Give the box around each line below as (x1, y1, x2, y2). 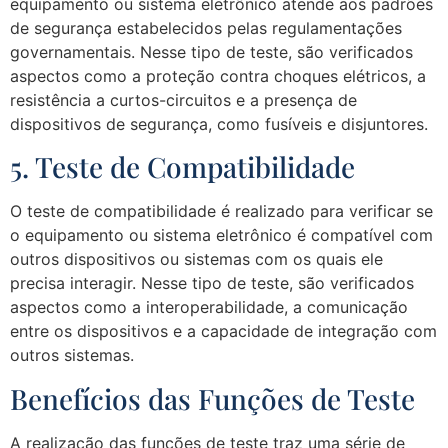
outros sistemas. (10, 345, 134, 366)
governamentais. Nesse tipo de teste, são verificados (10, 41, 413, 62)
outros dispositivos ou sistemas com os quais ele (10, 249, 383, 270)
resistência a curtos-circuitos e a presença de (10, 89, 357, 110)
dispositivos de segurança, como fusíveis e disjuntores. (10, 113, 428, 134)
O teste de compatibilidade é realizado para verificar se (10, 201, 433, 222)
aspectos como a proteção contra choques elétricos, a (10, 65, 426, 86)
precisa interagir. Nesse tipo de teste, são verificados (10, 273, 414, 294)
